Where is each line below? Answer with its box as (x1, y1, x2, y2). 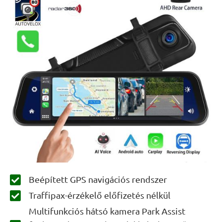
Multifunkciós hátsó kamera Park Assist (29, 206, 186, 216)
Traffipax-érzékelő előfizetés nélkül (29, 190, 171, 200)
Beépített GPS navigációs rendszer (29, 174, 167, 184)
